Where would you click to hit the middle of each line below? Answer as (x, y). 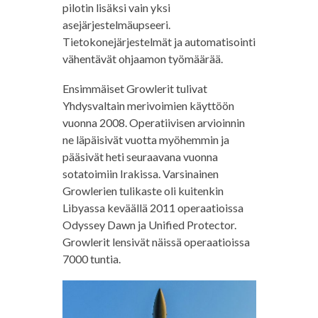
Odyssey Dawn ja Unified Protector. (149, 225)
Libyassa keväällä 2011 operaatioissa (153, 208)
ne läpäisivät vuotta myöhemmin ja (146, 140)
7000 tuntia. (91, 259)
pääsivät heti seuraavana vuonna (140, 157)
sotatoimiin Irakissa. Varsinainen (140, 174)
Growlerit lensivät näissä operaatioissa (156, 242)
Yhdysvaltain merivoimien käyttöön (148, 106)
